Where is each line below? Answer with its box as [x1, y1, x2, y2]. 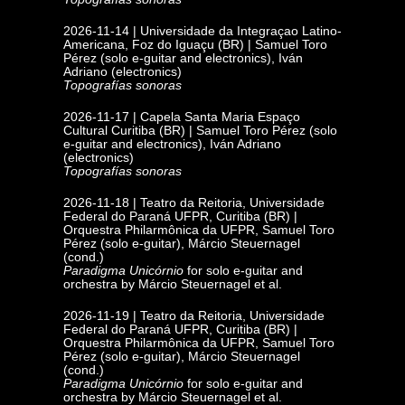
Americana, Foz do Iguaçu [63, 37, 214, 52]
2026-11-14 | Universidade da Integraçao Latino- [63, 24, 342, 38]
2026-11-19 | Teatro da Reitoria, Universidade [63, 308, 325, 323]
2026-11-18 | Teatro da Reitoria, [63, 195, 250, 210]
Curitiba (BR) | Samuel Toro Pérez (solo [111, 123, 337, 137]
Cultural [63, 123, 111, 137]
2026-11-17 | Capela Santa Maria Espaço [63, 109, 300, 124]
